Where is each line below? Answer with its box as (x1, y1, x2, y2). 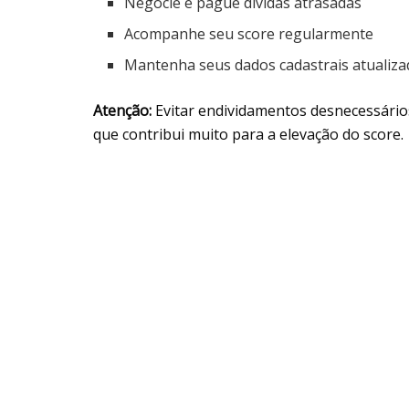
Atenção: (93, 100, 152, 121)
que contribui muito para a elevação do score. (93, 123, 404, 144)
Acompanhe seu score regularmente (124, 23, 374, 44)
